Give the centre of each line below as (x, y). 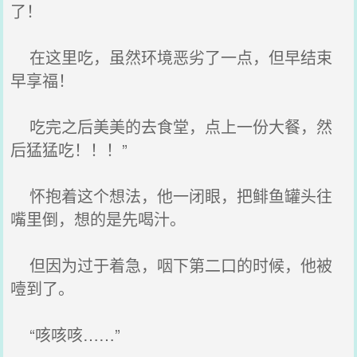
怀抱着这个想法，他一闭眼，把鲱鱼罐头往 (172, 196)
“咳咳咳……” (66, 334)
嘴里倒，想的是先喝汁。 (98, 219)
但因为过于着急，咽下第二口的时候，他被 (172, 265)
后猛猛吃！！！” (69, 149)
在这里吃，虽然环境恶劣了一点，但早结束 (172, 57)
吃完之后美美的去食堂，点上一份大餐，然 (172, 126)
